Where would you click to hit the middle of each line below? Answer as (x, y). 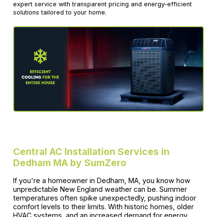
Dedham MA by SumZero (70, 163)
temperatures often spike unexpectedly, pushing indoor (104, 198)
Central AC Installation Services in (91, 151)
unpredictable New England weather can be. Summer (100, 189)
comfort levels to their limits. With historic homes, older (103, 206)
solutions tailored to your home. (60, 13)
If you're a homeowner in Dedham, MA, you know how (101, 180)
